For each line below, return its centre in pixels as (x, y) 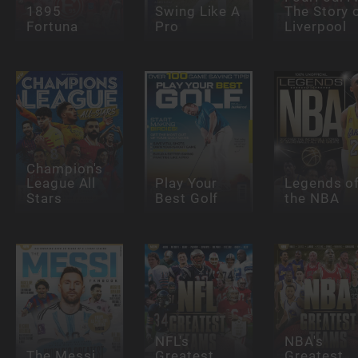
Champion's (65, 169)
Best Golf (187, 198)
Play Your (187, 184)
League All (61, 184)
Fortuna (52, 26)
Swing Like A (198, 11)
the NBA (312, 198)
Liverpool (316, 26)
